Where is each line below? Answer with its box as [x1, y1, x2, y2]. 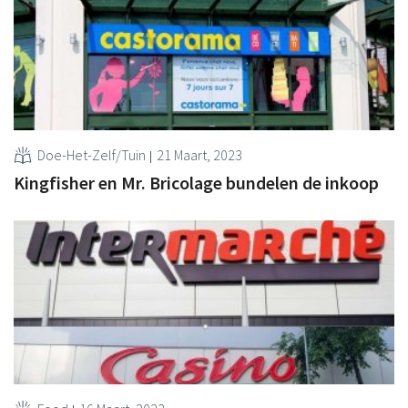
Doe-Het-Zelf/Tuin [37, 145, 146, 164]
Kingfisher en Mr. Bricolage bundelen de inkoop [14, 170, 379, 194]
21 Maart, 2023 [157, 145, 242, 164]
